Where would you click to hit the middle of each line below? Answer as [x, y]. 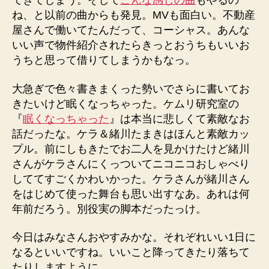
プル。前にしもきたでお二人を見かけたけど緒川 [131, 149]
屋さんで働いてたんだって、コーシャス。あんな [131, 30]
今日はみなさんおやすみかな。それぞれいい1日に [134, 237]
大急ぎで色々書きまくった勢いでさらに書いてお [131, 89]
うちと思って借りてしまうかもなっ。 [104, 60]
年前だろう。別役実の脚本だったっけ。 [109, 209]
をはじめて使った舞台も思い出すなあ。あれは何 [131, 194]
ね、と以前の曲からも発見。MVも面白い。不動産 [134, 15]
